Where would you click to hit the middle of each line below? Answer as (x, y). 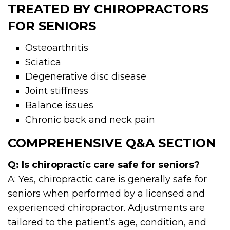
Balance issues (60, 105)
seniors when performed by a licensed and (106, 193)
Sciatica (43, 62)
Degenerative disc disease (86, 76)
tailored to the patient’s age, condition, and (107, 222)
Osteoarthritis (57, 47)
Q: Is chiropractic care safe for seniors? (104, 165)
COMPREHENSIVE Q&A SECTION (112, 143)
